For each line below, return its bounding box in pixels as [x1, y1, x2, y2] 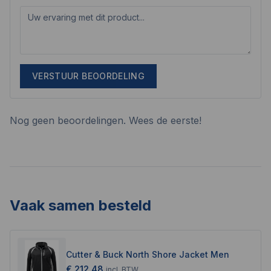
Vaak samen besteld [10, 197, 151, 214]
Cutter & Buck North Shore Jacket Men [66, 249, 229, 260]
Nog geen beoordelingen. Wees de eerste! [10, 114, 201, 126]
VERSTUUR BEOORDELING [32, 71, 145, 81]
